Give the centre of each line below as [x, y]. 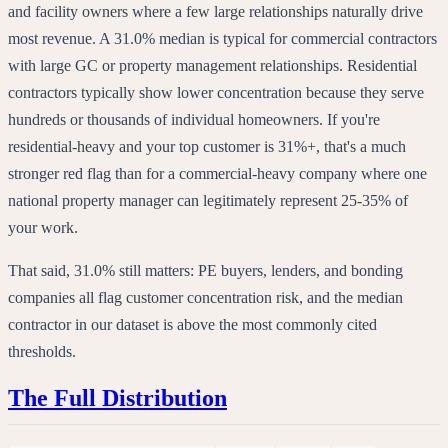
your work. [43, 227]
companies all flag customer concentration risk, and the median [205, 297]
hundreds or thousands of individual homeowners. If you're [194, 119]
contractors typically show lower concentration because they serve [216, 92]
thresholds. [42, 351]
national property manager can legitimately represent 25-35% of [208, 200]
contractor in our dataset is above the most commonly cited [192, 324]
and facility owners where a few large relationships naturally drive [215, 11]
